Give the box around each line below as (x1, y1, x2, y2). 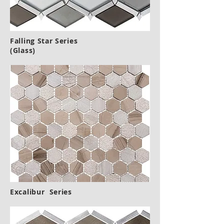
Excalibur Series (10, 187, 72, 196)
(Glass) (10, 45, 35, 55)
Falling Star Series (10, 36, 78, 45)
